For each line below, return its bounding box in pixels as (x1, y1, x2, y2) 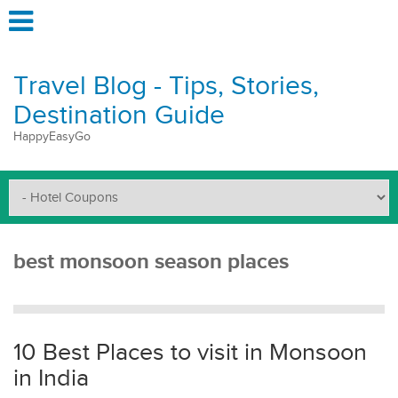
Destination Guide (13, 99, 225, 131)
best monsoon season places (13, 249, 289, 275)
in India (13, 364, 89, 393)
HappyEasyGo (13, 130, 91, 144)
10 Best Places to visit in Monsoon (13, 338, 367, 367)
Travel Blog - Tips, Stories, (13, 70, 319, 102)
